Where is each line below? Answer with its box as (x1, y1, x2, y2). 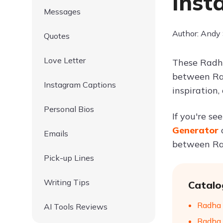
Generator (172, 124, 221, 136)
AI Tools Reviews (44, 202, 108, 212)
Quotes (44, 31, 70, 41)
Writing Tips (44, 177, 90, 187)
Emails (44, 128, 68, 138)
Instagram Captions (44, 80, 116, 90)
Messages (44, 6, 81, 16)
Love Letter (44, 55, 86, 65)
